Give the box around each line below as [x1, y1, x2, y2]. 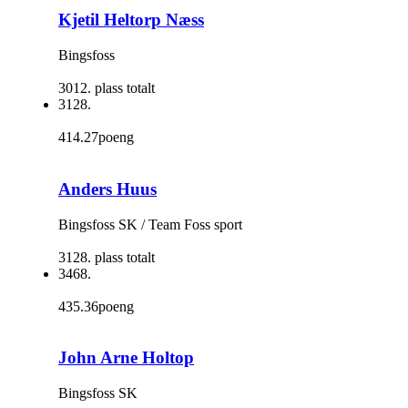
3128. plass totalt [58, 249, 155, 265]
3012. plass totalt [58, 80, 155, 97]
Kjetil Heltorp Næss [58, 10, 204, 30]
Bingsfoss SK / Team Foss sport [58, 216, 242, 232]
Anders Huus [58, 178, 157, 199]
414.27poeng [58, 129, 134, 146]
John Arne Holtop [58, 348, 194, 368]
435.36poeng [58, 298, 134, 314]
